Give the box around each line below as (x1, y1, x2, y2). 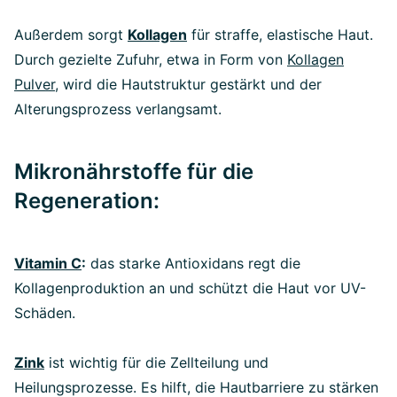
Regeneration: (14, 188, 160, 214)
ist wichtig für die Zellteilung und (49, 354, 269, 372)
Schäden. (14, 304, 75, 323)
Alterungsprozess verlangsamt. (14, 100, 222, 119)
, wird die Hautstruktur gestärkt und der (55, 75, 322, 94)
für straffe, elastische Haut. (191, 26, 373, 44)
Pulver (14, 75, 55, 94)
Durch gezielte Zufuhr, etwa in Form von (14, 51, 287, 69)
